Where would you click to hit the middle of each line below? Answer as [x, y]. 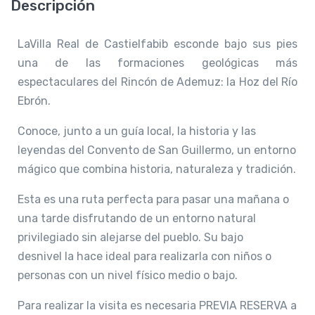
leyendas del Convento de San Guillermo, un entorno [157, 150]
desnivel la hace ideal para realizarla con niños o [144, 257]
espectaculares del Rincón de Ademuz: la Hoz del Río [157, 82]
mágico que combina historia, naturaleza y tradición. [157, 169]
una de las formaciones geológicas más [157, 63]
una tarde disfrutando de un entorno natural [137, 219]
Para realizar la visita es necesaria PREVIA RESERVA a [157, 306]
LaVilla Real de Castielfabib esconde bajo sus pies [157, 44]
